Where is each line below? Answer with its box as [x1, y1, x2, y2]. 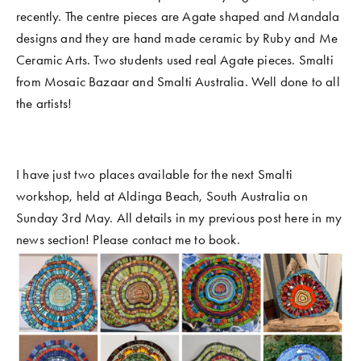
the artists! [16, 95, 76, 112]
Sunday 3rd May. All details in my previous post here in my [16, 210, 342, 226]
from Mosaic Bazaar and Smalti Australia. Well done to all [16, 73, 340, 90]
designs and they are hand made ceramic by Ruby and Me [16, 30, 338, 47]
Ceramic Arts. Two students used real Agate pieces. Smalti [16, 52, 334, 68]
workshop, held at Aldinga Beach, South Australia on [16, 188, 308, 205]
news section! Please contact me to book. [16, 231, 243, 248]
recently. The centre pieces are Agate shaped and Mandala [16, 8, 340, 25]
